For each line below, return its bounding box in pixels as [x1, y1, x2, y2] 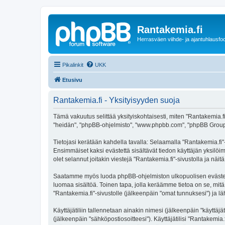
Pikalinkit [62, 61, 83, 68]
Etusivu [62, 76, 82, 83]
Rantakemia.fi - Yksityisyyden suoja [53, 95, 180, 104]
